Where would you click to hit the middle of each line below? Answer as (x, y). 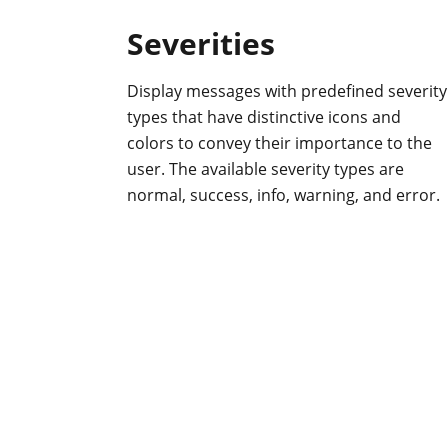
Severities (201, 43)
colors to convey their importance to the (279, 142)
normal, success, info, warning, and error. (283, 194)
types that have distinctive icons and (264, 116)
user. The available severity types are (265, 168)
